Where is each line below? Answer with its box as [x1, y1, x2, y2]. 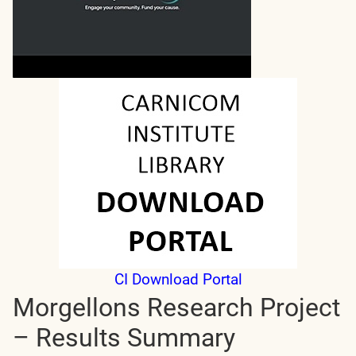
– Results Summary [13, 323, 235, 354]
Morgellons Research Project [13, 292, 340, 323]
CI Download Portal [114, 270, 242, 289]
